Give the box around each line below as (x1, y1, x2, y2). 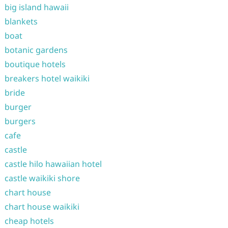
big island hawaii (4, 2, 69, 13)
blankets (4, 16, 38, 27)
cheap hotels (4, 215, 54, 226)
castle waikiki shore (4, 173, 80, 184)
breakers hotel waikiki (4, 73, 90, 84)
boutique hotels (4, 59, 66, 70)
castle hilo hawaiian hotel (4, 158, 102, 169)
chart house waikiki (4, 201, 79, 212)
